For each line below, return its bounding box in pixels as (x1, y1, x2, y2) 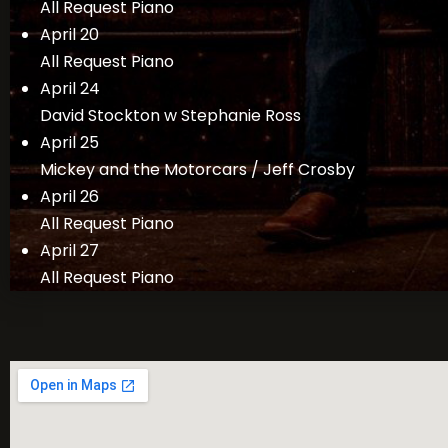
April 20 (40, 22, 99, 46)
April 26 (40, 184, 99, 208)
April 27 (40, 238, 99, 262)
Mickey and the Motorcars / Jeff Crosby (40, 157, 355, 181)
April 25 (40, 130, 99, 154)
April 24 (40, 76, 100, 100)
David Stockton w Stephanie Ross (40, 103, 301, 127)
